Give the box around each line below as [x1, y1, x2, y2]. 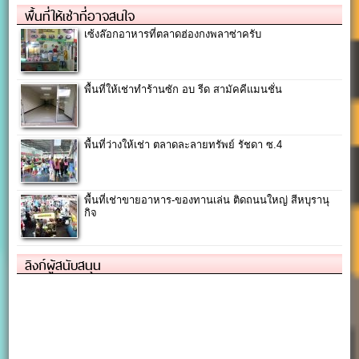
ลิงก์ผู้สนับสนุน [25, 253, 102, 276]
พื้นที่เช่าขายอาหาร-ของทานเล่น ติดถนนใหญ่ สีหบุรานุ [84, 193, 330, 206]
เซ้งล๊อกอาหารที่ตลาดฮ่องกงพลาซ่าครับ [84, 27, 262, 40]
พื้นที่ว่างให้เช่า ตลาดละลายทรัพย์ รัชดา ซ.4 [84, 138, 283, 151]
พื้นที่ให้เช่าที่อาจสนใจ [25, 4, 135, 27]
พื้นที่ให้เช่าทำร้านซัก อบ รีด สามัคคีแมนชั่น [84, 83, 283, 95]
